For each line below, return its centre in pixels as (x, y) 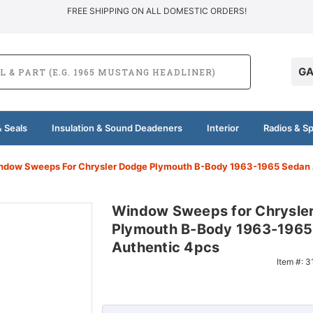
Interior (223, 128)
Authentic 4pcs (166, 247)
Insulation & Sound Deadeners (117, 128)
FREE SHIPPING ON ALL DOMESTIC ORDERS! (156, 11)
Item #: (291, 261)
